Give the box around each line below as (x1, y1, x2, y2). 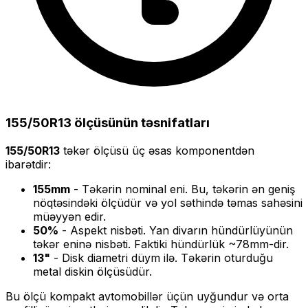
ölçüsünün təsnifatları (71, 114, 210, 131)
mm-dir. (250, 236, 289, 251)
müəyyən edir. (33, 209, 106, 223)
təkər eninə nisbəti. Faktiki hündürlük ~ (33, 236, 236, 251)
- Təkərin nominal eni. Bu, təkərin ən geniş (70, 181, 295, 196)
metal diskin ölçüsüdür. (33, 264, 152, 278)
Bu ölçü (5, 289, 49, 303)
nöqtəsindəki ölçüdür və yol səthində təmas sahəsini (33, 195, 302, 210)
